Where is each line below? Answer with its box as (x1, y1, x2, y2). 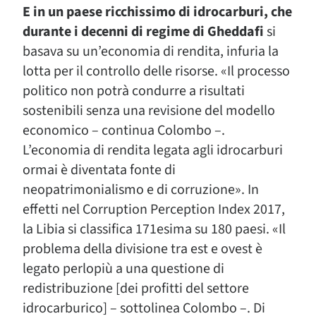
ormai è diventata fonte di (23, 160, 176, 180)
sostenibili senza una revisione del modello (23, 101, 275, 121)
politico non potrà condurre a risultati (23, 81, 245, 101)
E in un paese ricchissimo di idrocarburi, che (23, 2, 292, 22)
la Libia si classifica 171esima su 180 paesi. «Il (23, 219, 286, 239)
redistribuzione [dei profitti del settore (23, 279, 249, 298)
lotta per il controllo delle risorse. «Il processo (23, 61, 290, 81)
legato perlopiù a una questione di (23, 259, 224, 279)
